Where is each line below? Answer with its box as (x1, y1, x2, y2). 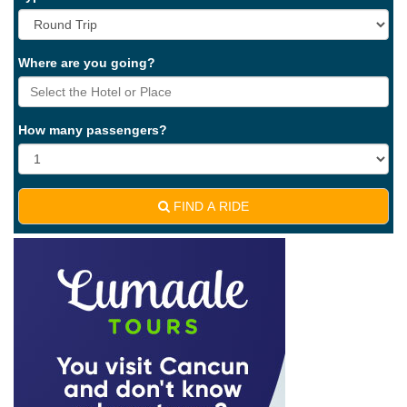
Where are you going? (18, 55, 155, 70)
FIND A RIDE (170, 199, 249, 213)
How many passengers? (18, 123, 167, 137)
